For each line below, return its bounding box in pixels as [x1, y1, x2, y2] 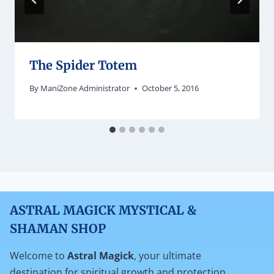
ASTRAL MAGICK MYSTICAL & [10, 202, 196, 218]
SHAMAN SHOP [10, 221, 106, 237]
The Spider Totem [29, 57, 137, 73]
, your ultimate [134, 249, 201, 263]
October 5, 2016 [142, 83, 199, 94]
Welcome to [10, 249, 67, 263]
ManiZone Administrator [40, 83, 130, 94]
